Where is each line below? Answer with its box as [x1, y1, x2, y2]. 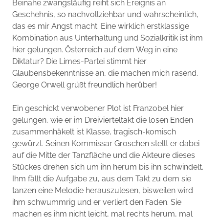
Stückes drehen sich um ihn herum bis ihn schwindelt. [12, 162, 203, 172]
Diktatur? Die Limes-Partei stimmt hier [12, 57, 147, 66]
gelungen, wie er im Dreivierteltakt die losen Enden [12, 115, 193, 125]
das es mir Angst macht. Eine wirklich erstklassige [12, 22, 189, 31]
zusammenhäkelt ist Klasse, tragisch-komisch [12, 127, 176, 136]
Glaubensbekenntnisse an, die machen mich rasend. [12, 68, 198, 78]
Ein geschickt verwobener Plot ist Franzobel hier [12, 104, 184, 113]
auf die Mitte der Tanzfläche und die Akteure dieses [12, 151, 195, 160]
